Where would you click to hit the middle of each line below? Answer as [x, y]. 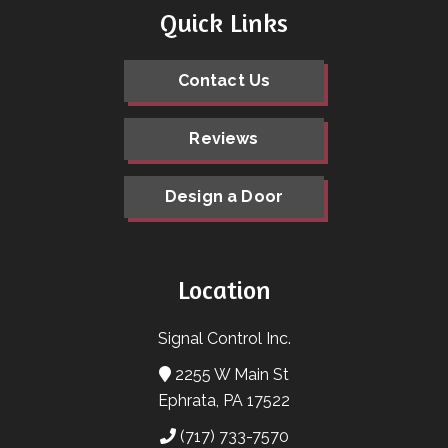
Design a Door [224, 196]
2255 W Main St [230, 375]
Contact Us [224, 80]
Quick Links [224, 23]
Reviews [224, 138]
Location [224, 290]
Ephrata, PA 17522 [224, 401]
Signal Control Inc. [224, 339]
